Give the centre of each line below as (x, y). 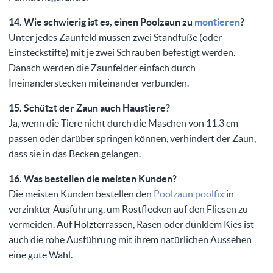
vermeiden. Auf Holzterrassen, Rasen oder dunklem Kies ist (131, 225)
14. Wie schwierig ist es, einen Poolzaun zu (101, 22)
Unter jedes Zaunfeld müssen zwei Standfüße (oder (115, 37)
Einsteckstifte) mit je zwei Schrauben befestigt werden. (122, 53)
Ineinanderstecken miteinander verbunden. (99, 83)
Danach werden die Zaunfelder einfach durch (102, 68)
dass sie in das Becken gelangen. (75, 154)
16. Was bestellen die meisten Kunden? (93, 179)
